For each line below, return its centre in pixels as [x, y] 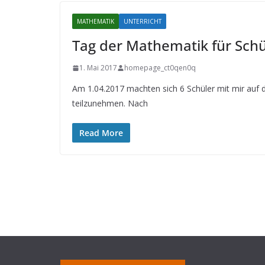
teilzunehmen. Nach [110, 103]
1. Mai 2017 [98, 68]
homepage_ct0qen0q [160, 68]
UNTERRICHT [143, 21]
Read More [101, 133]
